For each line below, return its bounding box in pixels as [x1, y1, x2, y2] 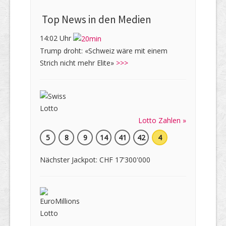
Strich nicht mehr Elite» [40, 58, 116, 68]
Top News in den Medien [40, 13, 151, 27]
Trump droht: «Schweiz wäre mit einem [40, 46, 167, 56]
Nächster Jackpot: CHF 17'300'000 [40, 155, 150, 165]
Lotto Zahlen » [138, 116, 186, 126]
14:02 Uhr [40, 33, 73, 43]
